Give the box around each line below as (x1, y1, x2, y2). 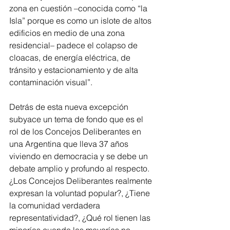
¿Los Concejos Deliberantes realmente (9, 175, 154, 186)
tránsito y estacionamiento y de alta (9, 64, 140, 75)
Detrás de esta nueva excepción (9, 101, 130, 112)
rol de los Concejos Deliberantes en (9, 126, 143, 137)
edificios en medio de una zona (9, 27, 127, 38)
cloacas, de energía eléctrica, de (9, 52, 132, 63)
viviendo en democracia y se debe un (9, 150, 150, 161)
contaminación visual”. (9, 76, 92, 87)
